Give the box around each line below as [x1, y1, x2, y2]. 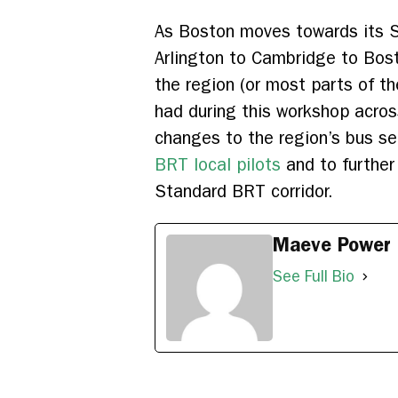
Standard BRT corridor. [155, 180, 333, 202]
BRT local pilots [155, 154, 281, 175]
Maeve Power [273, 232, 391, 257]
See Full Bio [273, 267, 354, 286]
